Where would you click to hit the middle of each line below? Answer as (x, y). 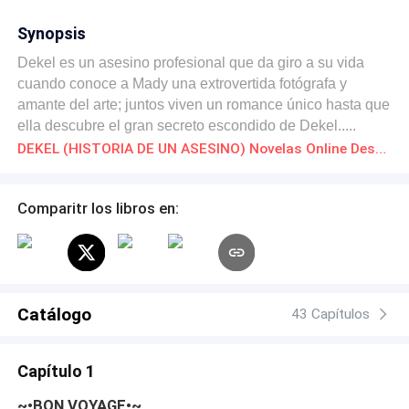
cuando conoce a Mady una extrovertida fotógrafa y (183, 83)
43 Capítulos (330, 315)
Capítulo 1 (57, 371)
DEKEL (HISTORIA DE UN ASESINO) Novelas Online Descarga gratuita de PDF (381, 148)
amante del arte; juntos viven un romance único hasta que (204, 104)
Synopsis (52, 33)
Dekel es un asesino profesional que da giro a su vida (191, 62)
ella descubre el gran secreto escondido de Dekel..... (187, 125)
